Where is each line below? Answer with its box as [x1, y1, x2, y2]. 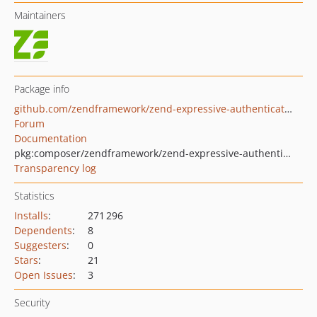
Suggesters [14, 238, 67, 252]
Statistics [14, 189, 54, 202]
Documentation [14, 132, 87, 145]
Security [14, 296, 50, 309]
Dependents [14, 224, 72, 237]
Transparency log [14, 161, 96, 175]
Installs [14, 209, 48, 222]
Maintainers [14, 8, 66, 22]
